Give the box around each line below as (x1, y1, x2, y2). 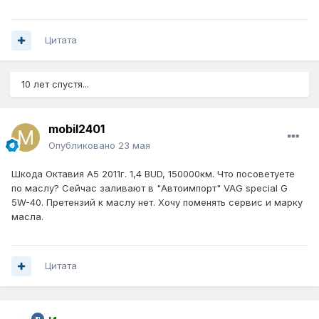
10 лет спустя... (21, 78, 89, 90)
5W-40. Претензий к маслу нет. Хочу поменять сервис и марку (11, 197, 303, 209)
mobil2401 (48, 122, 105, 137)
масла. (11, 211, 43, 223)
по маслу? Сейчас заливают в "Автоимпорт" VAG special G (11, 182, 288, 194)
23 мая (118, 140, 150, 152)
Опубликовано (48, 140, 118, 152)
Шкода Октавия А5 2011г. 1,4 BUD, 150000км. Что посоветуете (11, 168, 295, 180)
